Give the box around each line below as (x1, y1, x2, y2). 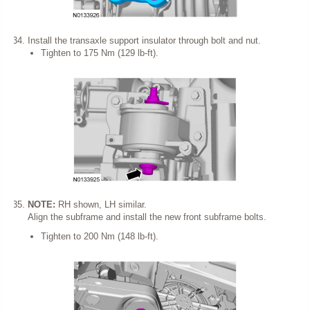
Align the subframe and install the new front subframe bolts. (27, 212, 266, 222)
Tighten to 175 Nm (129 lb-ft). (41, 48, 158, 58)
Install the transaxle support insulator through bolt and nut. (27, 35, 261, 46)
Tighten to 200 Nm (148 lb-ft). (41, 231, 158, 241)
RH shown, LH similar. (57, 199, 147, 210)
